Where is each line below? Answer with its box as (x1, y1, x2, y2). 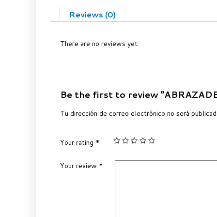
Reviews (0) (69, 8, 116, 20)
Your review (60, 160, 99, 170)
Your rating (60, 138, 96, 148)
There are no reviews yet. (60, 39, 139, 49)
